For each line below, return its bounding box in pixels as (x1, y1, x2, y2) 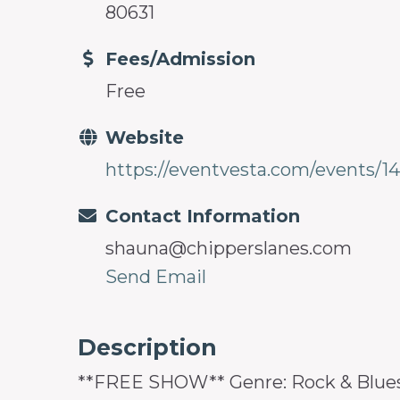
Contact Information (105, 204, 300, 227)
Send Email (105, 265, 206, 287)
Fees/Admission (105, 47, 255, 70)
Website (105, 126, 184, 148)
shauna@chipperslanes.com (105, 237, 352, 259)
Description (78, 333, 217, 361)
